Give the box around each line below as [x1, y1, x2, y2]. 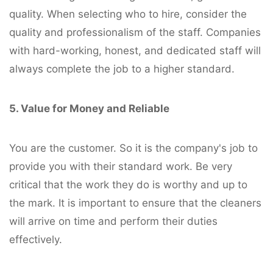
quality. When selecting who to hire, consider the [9, 7, 247, 20]
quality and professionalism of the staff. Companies [9, 26, 261, 38]
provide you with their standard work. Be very [9, 160, 232, 172]
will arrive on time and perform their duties [9, 214, 218, 227]
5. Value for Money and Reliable [9, 102, 169, 115]
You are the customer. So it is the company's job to [9, 141, 258, 154]
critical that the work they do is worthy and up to [9, 178, 247, 191]
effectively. [9, 233, 62, 246]
